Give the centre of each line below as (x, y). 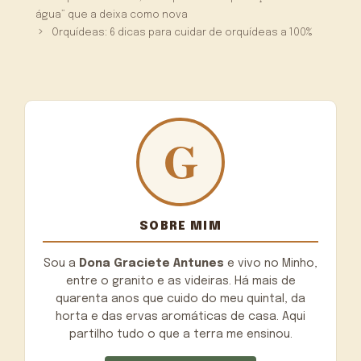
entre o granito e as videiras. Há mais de (180, 281)
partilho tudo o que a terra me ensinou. (180, 334)
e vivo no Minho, (271, 263)
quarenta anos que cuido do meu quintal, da (180, 299)
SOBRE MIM (180, 226)
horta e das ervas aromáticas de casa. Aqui (180, 316)
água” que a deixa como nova (112, 15)
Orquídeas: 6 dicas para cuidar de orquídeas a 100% (182, 32)
